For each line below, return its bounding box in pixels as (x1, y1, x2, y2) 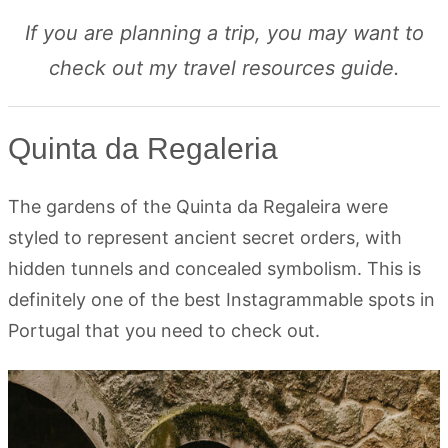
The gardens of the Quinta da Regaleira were (8, 195, 388, 217)
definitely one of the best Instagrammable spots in (8, 288, 435, 310)
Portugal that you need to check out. (8, 319, 320, 341)
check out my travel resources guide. (48, 55, 400, 80)
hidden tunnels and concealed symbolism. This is (8, 257, 421, 279)
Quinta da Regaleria (8, 131, 278, 165)
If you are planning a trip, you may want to (24, 20, 424, 45)
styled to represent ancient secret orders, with (8, 226, 402, 248)
